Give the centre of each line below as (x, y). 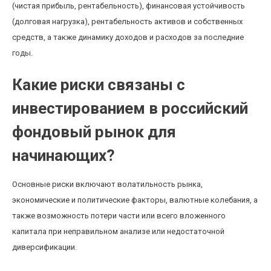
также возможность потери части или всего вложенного (119, 216)
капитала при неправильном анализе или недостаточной (118, 231)
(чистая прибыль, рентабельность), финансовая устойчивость (129, 6)
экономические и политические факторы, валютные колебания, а (135, 200)
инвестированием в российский (130, 108)
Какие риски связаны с (99, 85)
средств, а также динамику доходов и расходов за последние (128, 37)
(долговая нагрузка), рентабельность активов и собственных (127, 21)
